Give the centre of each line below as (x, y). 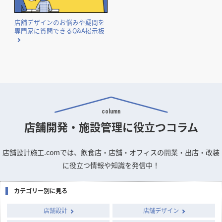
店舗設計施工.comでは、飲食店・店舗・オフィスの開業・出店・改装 (111, 152)
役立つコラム (166, 127)
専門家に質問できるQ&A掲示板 (60, 31)
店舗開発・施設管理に (79, 127)
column (111, 112)
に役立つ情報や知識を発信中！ (111, 165)
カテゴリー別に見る (41, 191)
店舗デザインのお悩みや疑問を (60, 22)
